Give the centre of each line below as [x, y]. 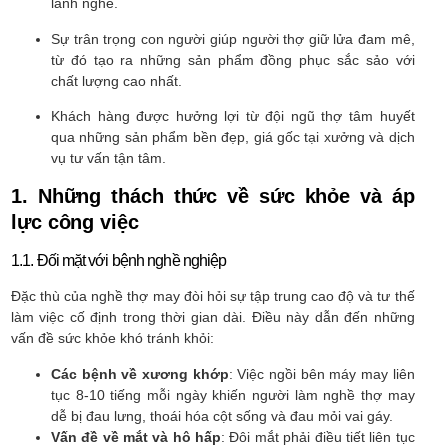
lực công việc [75, 222]
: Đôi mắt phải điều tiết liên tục [318, 436]
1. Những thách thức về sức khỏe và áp [213, 196]
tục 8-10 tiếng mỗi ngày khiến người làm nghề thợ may [233, 394]
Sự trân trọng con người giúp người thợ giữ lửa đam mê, [233, 38]
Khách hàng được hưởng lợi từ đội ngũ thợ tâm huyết [233, 115]
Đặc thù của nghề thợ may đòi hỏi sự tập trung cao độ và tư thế [213, 296]
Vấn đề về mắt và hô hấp [136, 436]
